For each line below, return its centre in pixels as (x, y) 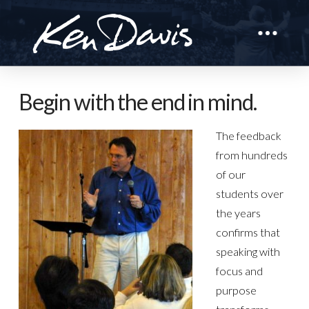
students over (250, 193)
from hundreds (252, 154)
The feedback (249, 135)
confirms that (248, 232)
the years (239, 212)
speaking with (248, 251)
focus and (240, 270)
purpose (237, 290)
